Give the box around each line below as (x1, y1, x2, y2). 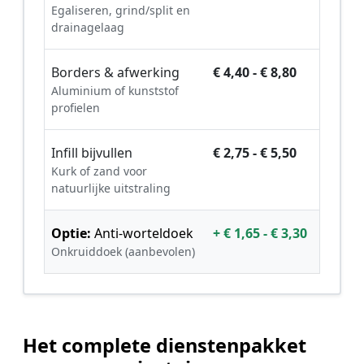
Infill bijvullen (51, 143, 132, 162)
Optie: (51, 223, 91, 242)
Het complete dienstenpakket (23, 331, 306, 358)
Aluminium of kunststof (51, 82, 179, 98)
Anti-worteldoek (91, 223, 193, 242)
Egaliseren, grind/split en (51, 2, 190, 18)
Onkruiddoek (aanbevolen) (51, 243, 195, 259)
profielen (51, 99, 100, 115)
